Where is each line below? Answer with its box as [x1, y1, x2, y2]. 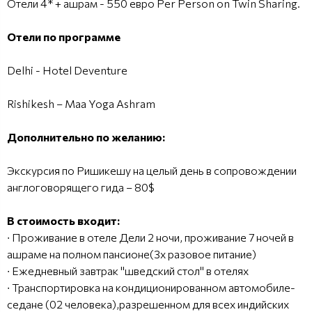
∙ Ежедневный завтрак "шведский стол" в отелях [7, 263, 249, 277]
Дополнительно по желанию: [7, 130, 165, 143]
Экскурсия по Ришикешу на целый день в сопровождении [7, 163, 297, 177]
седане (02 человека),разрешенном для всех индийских [7, 297, 289, 311]
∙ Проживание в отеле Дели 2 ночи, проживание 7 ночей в [7, 230, 294, 244]
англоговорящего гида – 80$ [7, 180, 155, 194]
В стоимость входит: [7, 213, 120, 227]
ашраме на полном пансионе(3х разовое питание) [7, 247, 256, 260]
